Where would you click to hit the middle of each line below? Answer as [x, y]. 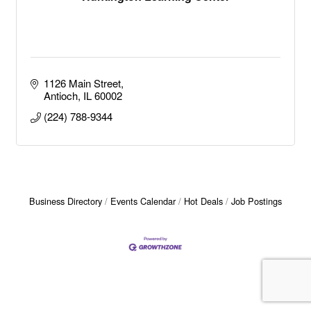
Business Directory [66, 201]
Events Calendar [143, 201]
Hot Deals [203, 201]
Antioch [60, 95]
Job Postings [257, 201]
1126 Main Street [82, 83]
